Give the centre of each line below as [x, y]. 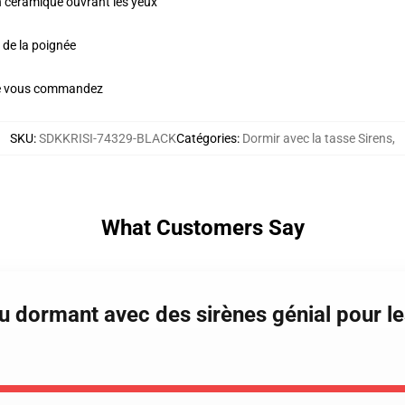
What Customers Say [202, 228]
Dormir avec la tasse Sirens [317, 138]
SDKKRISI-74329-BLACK [108, 138]
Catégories [207, 138]
